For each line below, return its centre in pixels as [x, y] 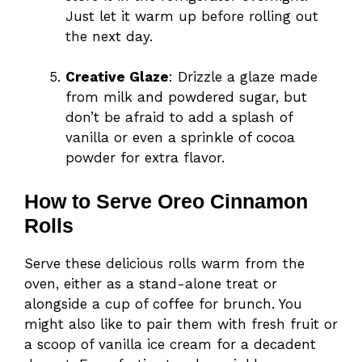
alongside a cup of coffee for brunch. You [163, 303]
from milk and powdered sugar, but [186, 97]
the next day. [109, 36]
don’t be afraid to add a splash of [179, 118]
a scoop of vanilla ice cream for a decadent [170, 344]
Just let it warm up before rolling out [192, 16]
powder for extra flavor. [145, 158]
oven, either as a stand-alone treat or [151, 283]
